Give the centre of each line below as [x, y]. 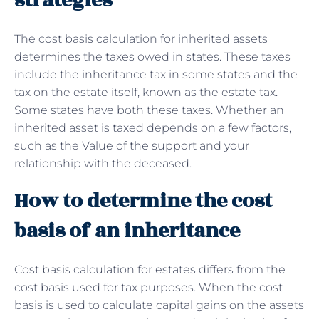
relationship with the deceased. [103, 163]
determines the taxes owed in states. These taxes [152, 56]
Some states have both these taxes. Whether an [149, 110]
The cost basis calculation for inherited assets [141, 38]
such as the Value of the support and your [132, 145]
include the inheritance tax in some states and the [156, 74]
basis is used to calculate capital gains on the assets [159, 305]
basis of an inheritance [129, 231]
